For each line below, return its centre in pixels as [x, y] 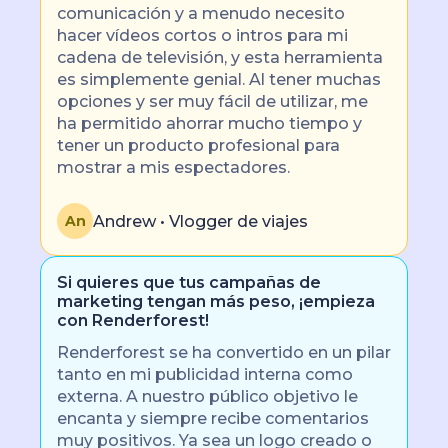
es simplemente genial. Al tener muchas [219, 79]
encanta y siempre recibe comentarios [213, 418]
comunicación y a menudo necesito [201, 13]
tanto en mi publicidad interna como [205, 374]
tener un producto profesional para [198, 145]
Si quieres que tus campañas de [189, 282]
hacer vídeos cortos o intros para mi [202, 35]
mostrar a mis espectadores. [173, 167]
